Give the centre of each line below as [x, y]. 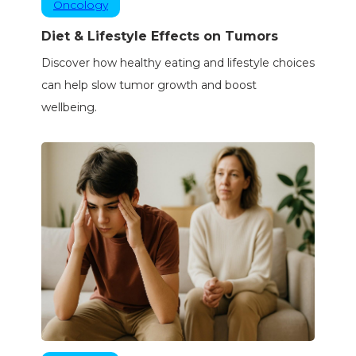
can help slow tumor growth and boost [149, 85]
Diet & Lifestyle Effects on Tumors [159, 37]
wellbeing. [69, 108]
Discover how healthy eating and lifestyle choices [178, 63]
